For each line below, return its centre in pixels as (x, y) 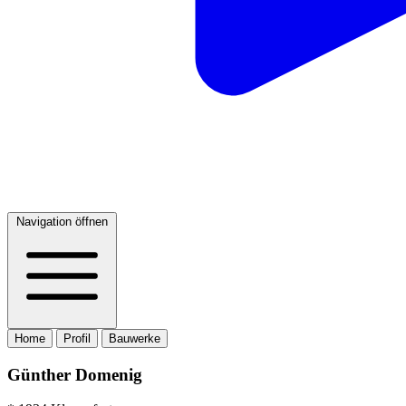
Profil (77, 338)
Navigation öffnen (62, 222)
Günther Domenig (75, 374)
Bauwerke (135, 338)
